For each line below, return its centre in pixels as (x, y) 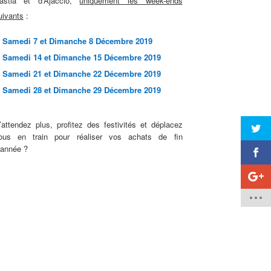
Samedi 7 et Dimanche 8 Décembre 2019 (77, 41)
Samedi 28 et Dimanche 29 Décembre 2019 (81, 90)
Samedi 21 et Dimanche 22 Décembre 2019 (81, 74)
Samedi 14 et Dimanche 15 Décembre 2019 (81, 57)
